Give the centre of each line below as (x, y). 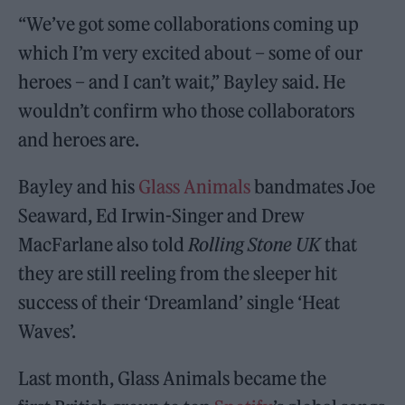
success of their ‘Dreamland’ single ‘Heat (179, 302)
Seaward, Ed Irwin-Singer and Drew (162, 215)
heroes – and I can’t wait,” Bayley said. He (182, 81)
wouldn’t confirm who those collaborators (187, 110)
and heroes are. (79, 139)
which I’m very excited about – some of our (191, 52)
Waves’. (47, 331)
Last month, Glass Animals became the (173, 378)
